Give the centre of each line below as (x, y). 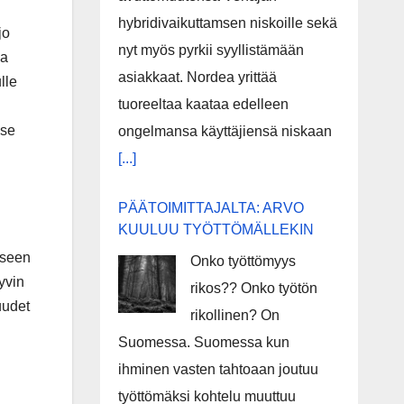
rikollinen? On (234, 315)
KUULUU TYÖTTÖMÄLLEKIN (216, 230)
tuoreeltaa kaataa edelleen (203, 104)
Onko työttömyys (243, 261)
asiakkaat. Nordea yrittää (197, 77)
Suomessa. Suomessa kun (203, 342)
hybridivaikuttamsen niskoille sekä (227, 23)
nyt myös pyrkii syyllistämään (211, 50)
